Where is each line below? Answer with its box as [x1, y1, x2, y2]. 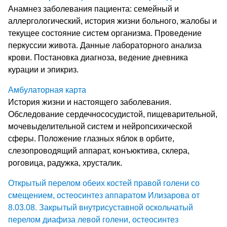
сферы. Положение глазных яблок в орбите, [8, 134, 174, 143]
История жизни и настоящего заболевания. [8, 97, 171, 106]
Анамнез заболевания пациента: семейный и [8, 4, 179, 13]
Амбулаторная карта [8, 85, 86, 94]
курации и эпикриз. [8, 65, 79, 74]
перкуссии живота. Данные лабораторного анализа [8, 41, 202, 50]
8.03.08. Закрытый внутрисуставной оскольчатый [8, 203, 193, 212]
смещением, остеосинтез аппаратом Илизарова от [8, 191, 200, 200]
